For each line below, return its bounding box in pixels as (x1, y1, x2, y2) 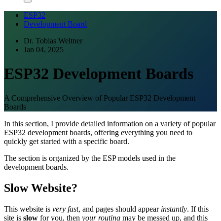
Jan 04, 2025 (24, 45, 64, 54)
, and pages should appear (78, 204, 161, 213)
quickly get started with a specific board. (4, 137, 129, 146)
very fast (52, 204, 78, 213)
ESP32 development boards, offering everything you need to (4, 128, 192, 137)
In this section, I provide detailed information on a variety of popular (4, 119, 216, 128)
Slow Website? (4, 181, 77, 194)
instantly (161, 204, 187, 213)
